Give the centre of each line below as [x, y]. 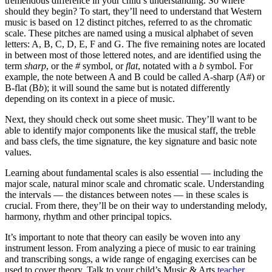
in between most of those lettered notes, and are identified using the [133, 55]
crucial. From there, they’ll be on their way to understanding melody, [136, 206]
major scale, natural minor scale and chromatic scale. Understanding [134, 184]
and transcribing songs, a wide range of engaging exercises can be [131, 259]
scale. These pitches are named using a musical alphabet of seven [129, 33]
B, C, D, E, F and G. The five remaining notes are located [155, 44]
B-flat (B [22, 88]
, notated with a [168, 66]
